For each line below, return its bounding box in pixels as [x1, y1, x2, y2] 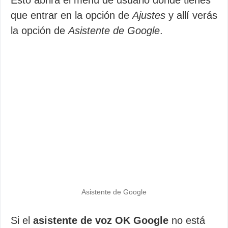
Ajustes [132, 10, 165, 21]
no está [168, 215, 205, 226]
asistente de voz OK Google [33, 215, 168, 226]
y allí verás [165, 10, 217, 21]
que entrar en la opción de [11, 10, 132, 21]
